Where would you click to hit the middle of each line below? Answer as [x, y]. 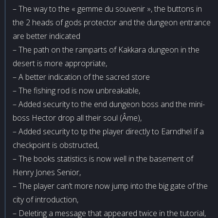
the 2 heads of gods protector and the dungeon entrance [112, 22]
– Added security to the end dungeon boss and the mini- [109, 104]
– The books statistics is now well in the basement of [103, 159]
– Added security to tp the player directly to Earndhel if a [108, 131]
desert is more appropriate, [60, 63]
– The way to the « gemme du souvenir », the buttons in [107, 9]
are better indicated [46, 36]
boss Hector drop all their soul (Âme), [77, 118]
